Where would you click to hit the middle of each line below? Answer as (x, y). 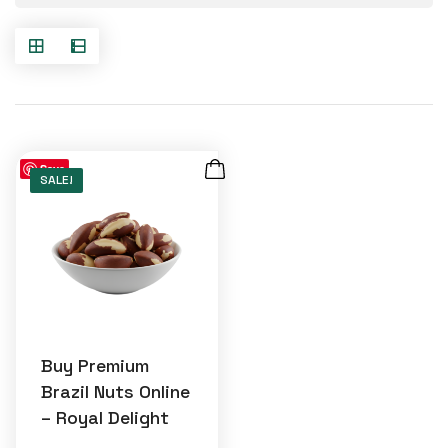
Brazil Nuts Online (115, 391)
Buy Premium (95, 365)
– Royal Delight (105, 417)
